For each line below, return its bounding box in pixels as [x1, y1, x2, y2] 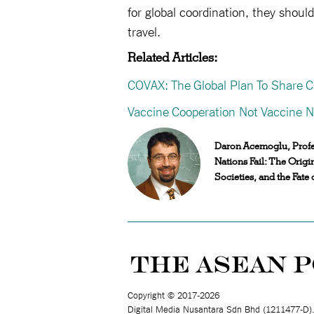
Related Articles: [128, 50, 217, 65]
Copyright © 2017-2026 [128, 289, 219, 301]
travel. [128, 23, 161, 39]
